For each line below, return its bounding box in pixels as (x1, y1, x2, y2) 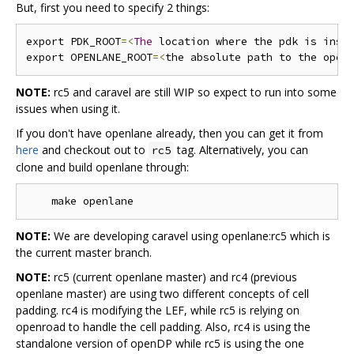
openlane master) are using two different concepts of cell (16, 285, 309, 301)
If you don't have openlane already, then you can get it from (16, 125, 323, 141)
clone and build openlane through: (16, 159, 189, 175)
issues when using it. (16, 100, 120, 116)
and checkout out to (39, 141, 149, 157)
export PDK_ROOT (26, 34, 121, 48)
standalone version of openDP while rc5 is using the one (16, 335, 304, 351)
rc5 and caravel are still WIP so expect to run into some (51, 84, 337, 100)
